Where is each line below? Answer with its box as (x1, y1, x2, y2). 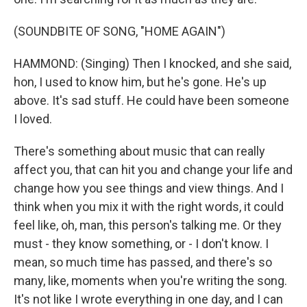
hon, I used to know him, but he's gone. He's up (14, 75, 267, 89)
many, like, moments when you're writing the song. (14, 273, 287, 288)
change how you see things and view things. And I (14, 181, 284, 195)
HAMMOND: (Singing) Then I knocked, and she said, (14, 56, 291, 71)
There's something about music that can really (14, 144, 265, 158)
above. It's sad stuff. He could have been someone (14, 93, 289, 108)
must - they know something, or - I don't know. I (14, 236, 269, 251)
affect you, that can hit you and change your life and (14, 162, 293, 177)
